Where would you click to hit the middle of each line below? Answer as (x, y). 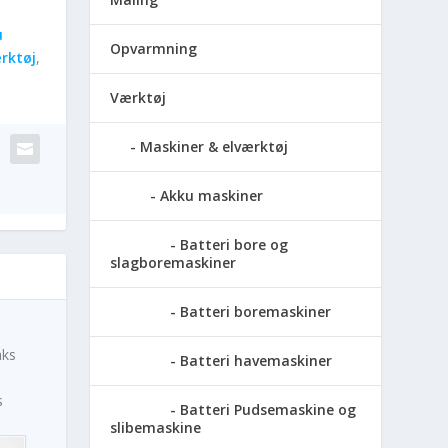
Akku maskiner (212, 195)
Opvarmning (154, 48)
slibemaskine (156, 427)
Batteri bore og (234, 244)
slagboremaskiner (173, 262)
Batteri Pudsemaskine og (268, 409)
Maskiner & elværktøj (214, 146)
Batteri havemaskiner (256, 360)
